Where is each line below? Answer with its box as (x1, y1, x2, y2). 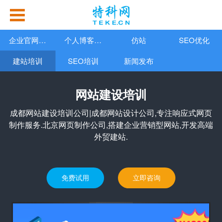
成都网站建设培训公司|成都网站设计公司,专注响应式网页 (10, 107, 212, 118)
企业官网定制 (39, 35, 46, 45)
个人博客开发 (94, 35, 102, 45)
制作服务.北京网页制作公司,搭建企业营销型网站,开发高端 (9, 119, 213, 130)
